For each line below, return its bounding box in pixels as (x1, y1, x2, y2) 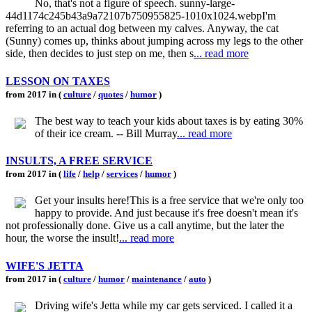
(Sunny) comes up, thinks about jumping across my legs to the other (6, 35, 303, 47)
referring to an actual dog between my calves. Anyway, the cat (6, 22, 279, 35)
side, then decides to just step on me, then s (6, 47, 194, 60)
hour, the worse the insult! (6, 232, 119, 244)
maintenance (132, 273, 182, 284)
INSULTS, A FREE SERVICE (6, 155, 153, 167)
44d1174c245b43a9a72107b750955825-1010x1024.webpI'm (6, 10, 276, 22)
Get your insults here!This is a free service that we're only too (35, 194, 304, 207)
